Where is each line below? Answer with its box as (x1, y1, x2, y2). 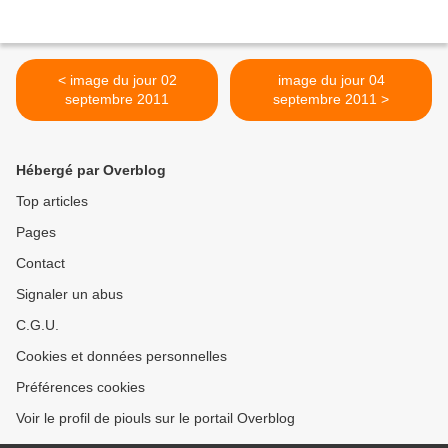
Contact (16, 255, 65, 272)
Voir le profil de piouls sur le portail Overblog (16, 410, 295, 427)
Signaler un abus (16, 286, 123, 303)
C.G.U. (16, 317, 59, 334)
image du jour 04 (277, 72, 385, 89)
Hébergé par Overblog (16, 162, 166, 179)
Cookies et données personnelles (16, 348, 227, 365)
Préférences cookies (16, 379, 145, 396)
